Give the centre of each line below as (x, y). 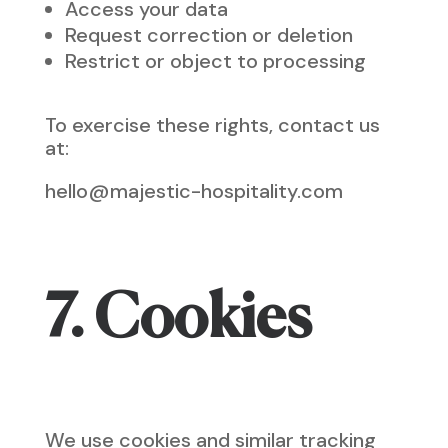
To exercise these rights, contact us (212, 125)
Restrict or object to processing (215, 61)
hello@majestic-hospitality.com (193, 191)
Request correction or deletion (208, 35)
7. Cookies (177, 321)
